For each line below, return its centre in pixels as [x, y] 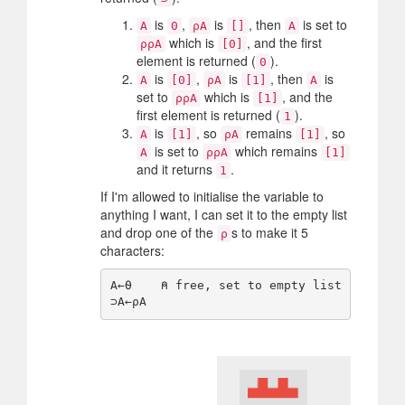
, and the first [284, 42]
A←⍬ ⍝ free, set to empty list [226, 286]
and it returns [176, 169]
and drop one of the [159, 232]
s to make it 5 [270, 232]
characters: [132, 250]
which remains [276, 151]
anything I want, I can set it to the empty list [224, 214]
